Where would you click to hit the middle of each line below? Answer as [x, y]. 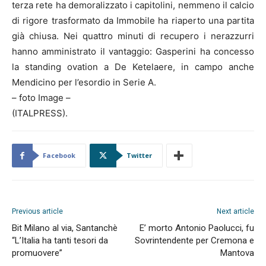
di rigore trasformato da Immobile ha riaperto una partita [133, 20]
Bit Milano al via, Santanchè [65, 228]
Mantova [237, 253]
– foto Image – [41, 97]
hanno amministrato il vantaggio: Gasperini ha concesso [133, 51]
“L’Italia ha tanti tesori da [60, 240]
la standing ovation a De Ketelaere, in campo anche [133, 66]
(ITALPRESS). [40, 113]
